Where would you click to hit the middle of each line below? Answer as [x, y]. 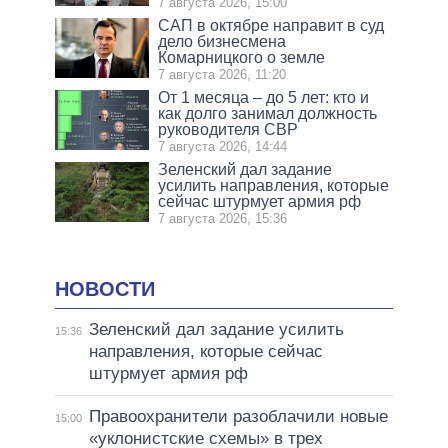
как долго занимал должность [268, 113]
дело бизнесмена [222, 41]
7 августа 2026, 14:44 [223, 146]
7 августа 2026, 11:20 [222, 74]
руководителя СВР [228, 129]
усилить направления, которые [274, 185]
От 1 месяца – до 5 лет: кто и [264, 97]
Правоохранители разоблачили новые [238, 417]
